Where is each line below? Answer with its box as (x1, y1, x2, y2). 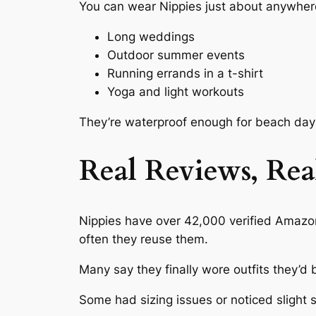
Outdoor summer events (107, 47, 245, 62)
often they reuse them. (79, 232, 208, 247)
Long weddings (107, 29, 195, 44)
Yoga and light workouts (107, 84, 244, 99)
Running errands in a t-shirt (107, 66, 263, 80)
